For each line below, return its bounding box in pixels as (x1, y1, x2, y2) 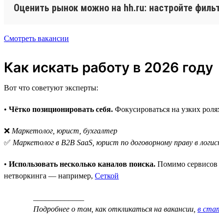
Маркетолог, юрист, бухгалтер (12, 126, 117, 135)
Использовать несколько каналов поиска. (9, 159, 155, 168)
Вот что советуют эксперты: (4, 83, 98, 92)
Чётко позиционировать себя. (9, 105, 113, 113)
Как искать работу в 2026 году (4, 59, 213, 76)
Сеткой (95, 171, 119, 180)
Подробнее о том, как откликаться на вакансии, (33, 204, 197, 213)
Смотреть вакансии (4, 34, 69, 43)
